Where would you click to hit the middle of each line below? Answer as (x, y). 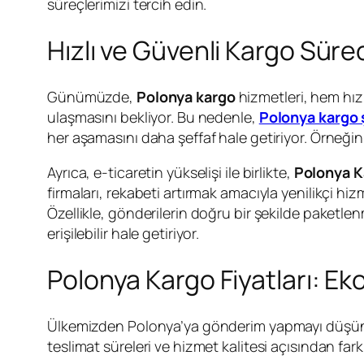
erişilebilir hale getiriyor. (123, 233)
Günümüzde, (92, 96)
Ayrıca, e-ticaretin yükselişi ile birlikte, (171, 172)
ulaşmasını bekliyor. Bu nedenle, (153, 117)
